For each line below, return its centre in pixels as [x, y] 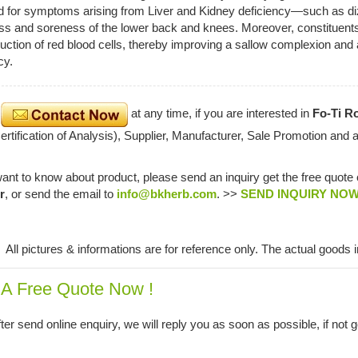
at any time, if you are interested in [220, 113]
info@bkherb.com [166, 193]
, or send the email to [60, 193]
